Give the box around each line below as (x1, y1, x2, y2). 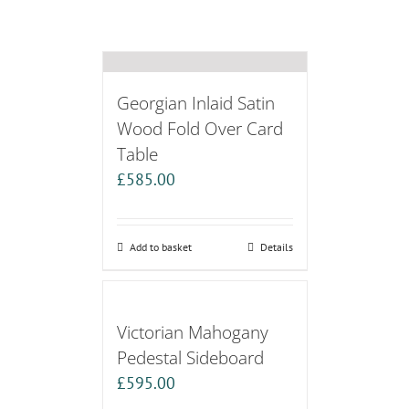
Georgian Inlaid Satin (116, 90, 275, 116)
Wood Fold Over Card (116, 116, 283, 142)
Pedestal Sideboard (116, 345, 264, 371)
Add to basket (129, 240, 192, 255)
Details (259, 240, 293, 255)
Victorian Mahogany (116, 320, 268, 345)
